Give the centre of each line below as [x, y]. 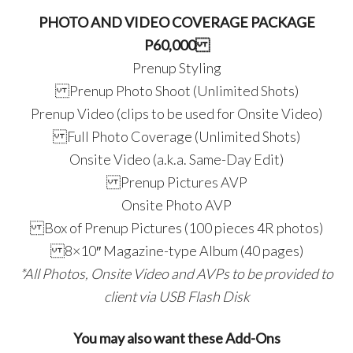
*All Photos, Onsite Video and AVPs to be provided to [176, 273]
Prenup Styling [176, 68]
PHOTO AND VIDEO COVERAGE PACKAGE [176, 22]
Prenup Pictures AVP [176, 182]
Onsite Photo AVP [176, 205]
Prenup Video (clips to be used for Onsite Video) [176, 113]
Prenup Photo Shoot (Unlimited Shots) [176, 91]
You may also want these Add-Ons [176, 338]
